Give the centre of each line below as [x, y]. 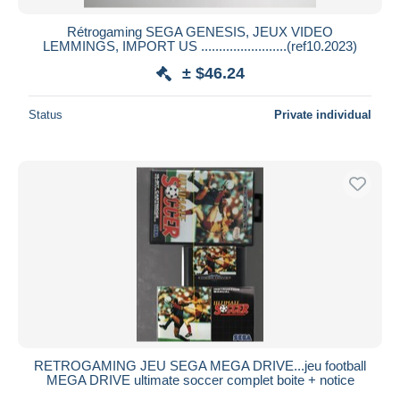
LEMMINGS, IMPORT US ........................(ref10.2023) [200, 46]
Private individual [323, 114]
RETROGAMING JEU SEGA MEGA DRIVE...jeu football [200, 365]
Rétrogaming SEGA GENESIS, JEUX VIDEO [200, 31]
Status [46, 114]
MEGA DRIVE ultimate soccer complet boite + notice [200, 379]
